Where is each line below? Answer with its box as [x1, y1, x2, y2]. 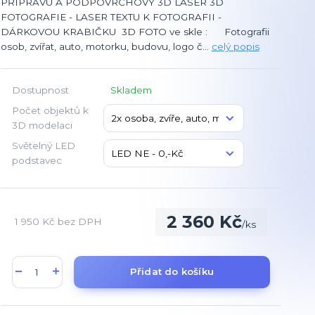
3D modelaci [11, 119, 72, 131]
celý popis [211, 40, 259, 52]
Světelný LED [11, 139, 75, 151]
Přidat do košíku [129, 266, 214, 278]
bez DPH [57, 216, 102, 228]
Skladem [110, 84, 152, 96]
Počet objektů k [11, 104, 89, 116]
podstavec [11, 154, 62, 166]
